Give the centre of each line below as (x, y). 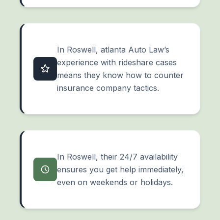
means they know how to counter (120, 75)
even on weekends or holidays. (115, 182)
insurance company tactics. (108, 88)
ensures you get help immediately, (120, 170)
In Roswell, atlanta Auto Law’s (113, 50)
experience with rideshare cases (117, 63)
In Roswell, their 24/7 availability (117, 157)
